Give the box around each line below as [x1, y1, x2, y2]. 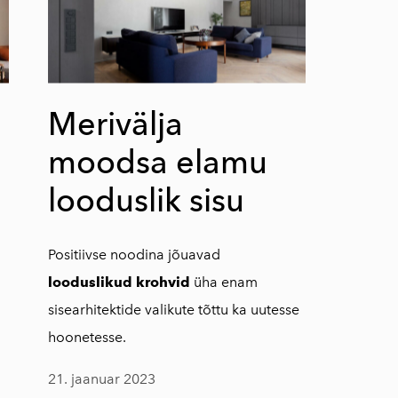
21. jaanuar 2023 [47, 370, 155, 387]
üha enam [189, 273, 258, 291]
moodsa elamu [47, 142, 267, 181]
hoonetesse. [47, 328, 126, 346]
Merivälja [47, 104, 183, 143]
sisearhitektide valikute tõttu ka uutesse [47, 300, 299, 318]
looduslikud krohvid [47, 273, 190, 291]
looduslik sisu [47, 180, 244, 219]
